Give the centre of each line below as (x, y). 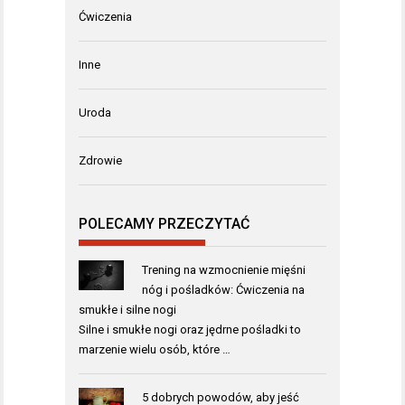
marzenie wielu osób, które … (155, 350)
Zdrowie (100, 160)
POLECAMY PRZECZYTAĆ (164, 224)
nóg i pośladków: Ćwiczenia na (223, 290)
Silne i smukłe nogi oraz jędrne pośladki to (190, 330)
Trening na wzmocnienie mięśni (223, 270)
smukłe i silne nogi (127, 310)
